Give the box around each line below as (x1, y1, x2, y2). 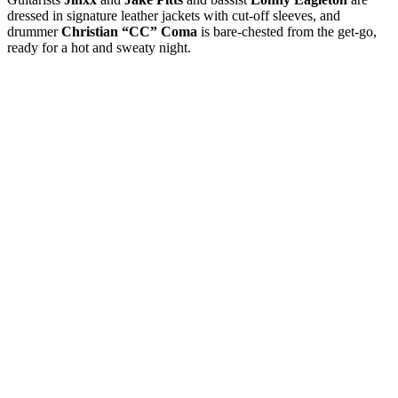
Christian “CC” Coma (61, 23, 197, 39)
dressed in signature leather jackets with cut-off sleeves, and (7, 7, 340, 23)
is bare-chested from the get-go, (197, 23, 377, 39)
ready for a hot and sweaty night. (7, 39, 191, 55)
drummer (7, 23, 61, 39)
